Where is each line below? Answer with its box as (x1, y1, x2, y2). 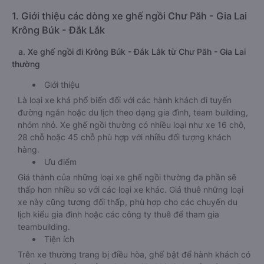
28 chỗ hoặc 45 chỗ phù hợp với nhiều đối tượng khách (18, 132, 231, 142)
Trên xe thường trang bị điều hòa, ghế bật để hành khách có (18, 249, 250, 259)
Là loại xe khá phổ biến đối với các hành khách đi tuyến (18, 95, 232, 105)
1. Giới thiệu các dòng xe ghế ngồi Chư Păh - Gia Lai (12, 10, 247, 22)
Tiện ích (44, 234, 74, 244)
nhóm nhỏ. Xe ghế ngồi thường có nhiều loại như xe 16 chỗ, (18, 120, 246, 130)
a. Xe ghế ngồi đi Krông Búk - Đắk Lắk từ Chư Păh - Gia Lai (12, 47, 246, 57)
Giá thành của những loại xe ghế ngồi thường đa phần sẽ (18, 172, 236, 182)
